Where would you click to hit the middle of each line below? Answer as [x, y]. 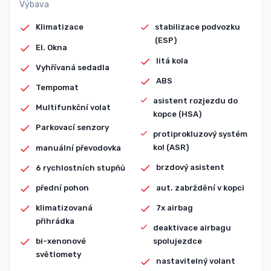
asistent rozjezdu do [195, 100]
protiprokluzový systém [200, 134]
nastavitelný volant [195, 261]
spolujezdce [178, 241]
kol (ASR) [171, 148]
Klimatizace [60, 27]
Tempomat [57, 87]
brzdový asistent [190, 168]
